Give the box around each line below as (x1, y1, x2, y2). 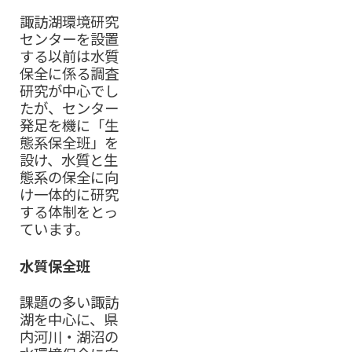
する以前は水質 (20, 46, 119, 67)
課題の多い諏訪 (20, 291, 119, 313)
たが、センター (20, 97, 119, 119)
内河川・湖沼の (20, 326, 119, 347)
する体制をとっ (20, 201, 119, 222)
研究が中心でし (20, 80, 119, 101)
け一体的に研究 (20, 184, 119, 205)
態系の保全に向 (20, 167, 119, 188)
